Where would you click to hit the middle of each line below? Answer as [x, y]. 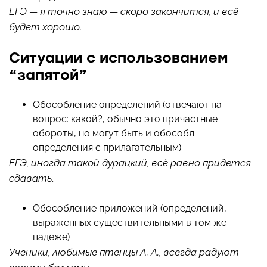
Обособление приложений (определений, [130, 209]
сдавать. [32, 178]
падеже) [51, 237]
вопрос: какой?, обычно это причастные [125, 119]
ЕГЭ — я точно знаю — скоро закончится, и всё [124, 12]
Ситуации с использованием [118, 58]
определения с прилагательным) [107, 148]
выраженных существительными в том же [130, 223]
